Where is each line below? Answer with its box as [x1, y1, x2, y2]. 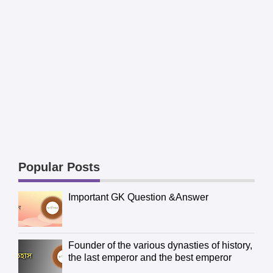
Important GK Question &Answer [68, 191, 209, 202]
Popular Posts [18, 160, 101, 174]
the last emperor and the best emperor [68, 252, 232, 263]
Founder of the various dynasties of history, [68, 239, 253, 250]
